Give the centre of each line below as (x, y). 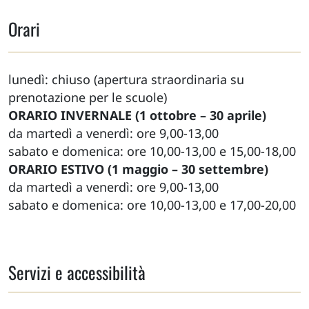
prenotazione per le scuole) (88, 98)
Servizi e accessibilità (77, 272)
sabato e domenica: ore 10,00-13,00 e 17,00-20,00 (152, 205)
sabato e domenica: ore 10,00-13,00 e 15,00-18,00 (152, 151)
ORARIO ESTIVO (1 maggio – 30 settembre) (138, 169)
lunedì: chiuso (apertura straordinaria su (126, 80)
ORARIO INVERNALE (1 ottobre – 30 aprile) (137, 116)
